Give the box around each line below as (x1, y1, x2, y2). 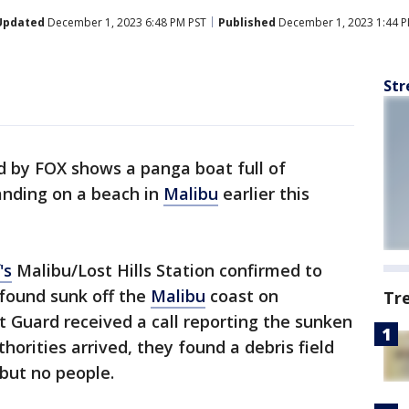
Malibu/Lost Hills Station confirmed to (12, 259, 322, 281)
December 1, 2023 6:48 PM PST (45, 14, 206, 30)
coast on (205, 285, 278, 307)
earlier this (218, 183, 309, 204)
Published (218, 14, 276, 30)
